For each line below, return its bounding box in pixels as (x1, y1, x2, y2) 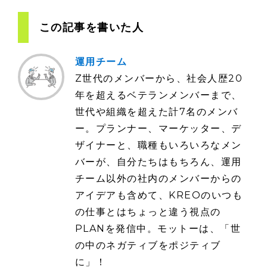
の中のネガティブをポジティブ (74, 240, 221, 252)
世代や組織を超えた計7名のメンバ (74, 106, 238, 118)
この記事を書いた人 (39, 21, 144, 35)
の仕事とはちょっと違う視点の (74, 206, 221, 218)
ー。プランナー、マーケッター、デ (74, 123, 242, 135)
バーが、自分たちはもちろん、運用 (74, 156, 242, 168)
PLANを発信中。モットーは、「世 (74, 223, 241, 235)
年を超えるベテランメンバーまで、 (74, 89, 242, 101)
